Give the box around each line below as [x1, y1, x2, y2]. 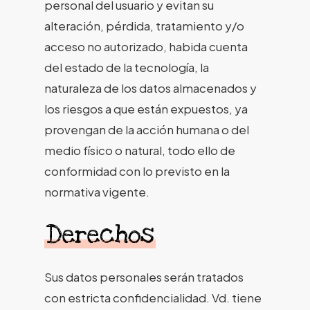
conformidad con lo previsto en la [44, 163, 230, 179]
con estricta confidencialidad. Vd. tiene [44, 290, 262, 305]
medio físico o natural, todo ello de [44, 142, 235, 158]
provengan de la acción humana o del [44, 121, 249, 137]
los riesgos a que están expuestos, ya [44, 100, 248, 116]
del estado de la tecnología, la [44, 59, 209, 75]
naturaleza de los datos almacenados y [44, 80, 257, 95]
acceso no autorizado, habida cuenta [44, 38, 248, 54]
